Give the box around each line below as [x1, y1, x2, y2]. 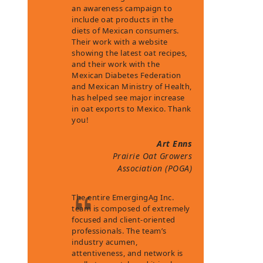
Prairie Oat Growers [112, 150, 193, 161]
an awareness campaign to [72, 3, 173, 14]
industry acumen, [72, 237, 138, 247]
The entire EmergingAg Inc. [72, 192, 174, 203]
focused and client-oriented [72, 214, 176, 225]
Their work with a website [72, 36, 168, 47]
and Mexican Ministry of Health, [72, 81, 192, 92]
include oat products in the [72, 14, 174, 25]
